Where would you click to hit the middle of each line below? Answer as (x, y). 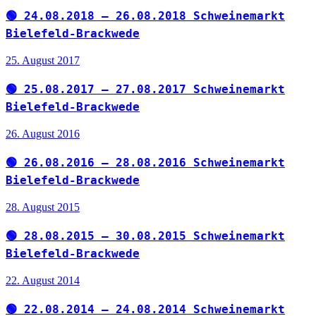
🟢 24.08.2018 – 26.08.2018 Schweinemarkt (145, 16)
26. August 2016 (43, 134)
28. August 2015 (43, 207)
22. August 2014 (43, 280)
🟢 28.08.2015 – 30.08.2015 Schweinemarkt (145, 236)
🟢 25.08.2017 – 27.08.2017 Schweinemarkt (145, 90)
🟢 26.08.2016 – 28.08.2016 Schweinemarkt (145, 163)
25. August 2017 (43, 61)
